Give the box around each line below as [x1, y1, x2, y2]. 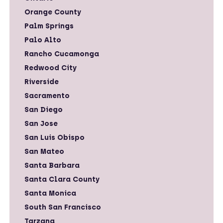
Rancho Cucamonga [24, 49, 99, 58]
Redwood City [24, 63, 77, 72]
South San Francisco [24, 203, 101, 212]
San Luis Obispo [24, 133, 85, 142]
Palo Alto [24, 35, 61, 44]
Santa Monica [24, 189, 76, 198]
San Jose [24, 119, 58, 128]
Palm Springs [24, 21, 74, 30]
